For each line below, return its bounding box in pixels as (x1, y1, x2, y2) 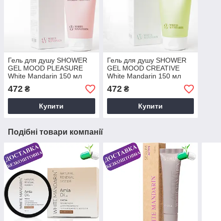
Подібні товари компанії (8, 128, 103, 137)
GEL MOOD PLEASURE (8, 64, 83, 73)
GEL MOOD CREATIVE (107, 64, 180, 73)
